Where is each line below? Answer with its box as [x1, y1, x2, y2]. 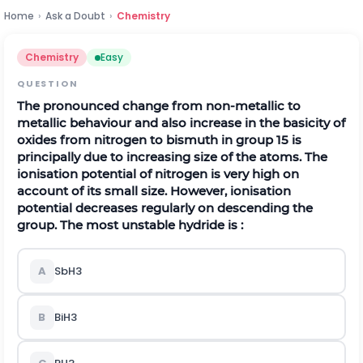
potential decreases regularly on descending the [17, 200, 313, 216]
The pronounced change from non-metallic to [17, 98, 301, 113]
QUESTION [17, 77, 79, 90]
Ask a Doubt [45, 9, 105, 23]
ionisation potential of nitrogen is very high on [17, 166, 299, 181]
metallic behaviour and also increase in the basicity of [17, 115, 345, 130]
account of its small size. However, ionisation [17, 183, 291, 199]
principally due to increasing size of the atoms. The [17, 149, 327, 164]
